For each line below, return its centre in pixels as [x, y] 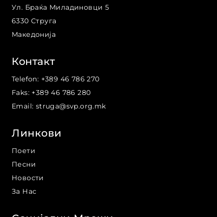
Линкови [37, 133]
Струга [44, 21]
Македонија [34, 34]
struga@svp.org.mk [71, 106]
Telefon [24, 79]
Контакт [33, 61]
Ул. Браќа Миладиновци [57, 7]
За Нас [24, 191]
